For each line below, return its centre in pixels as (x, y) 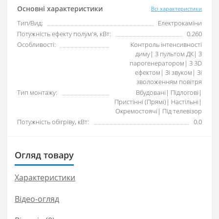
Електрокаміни (180, 23)
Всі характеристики (176, 8)
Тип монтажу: (37, 92)
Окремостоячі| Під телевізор (159, 111)
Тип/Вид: (30, 23)
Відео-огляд (37, 199)
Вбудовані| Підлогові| (169, 92)
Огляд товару (44, 155)
